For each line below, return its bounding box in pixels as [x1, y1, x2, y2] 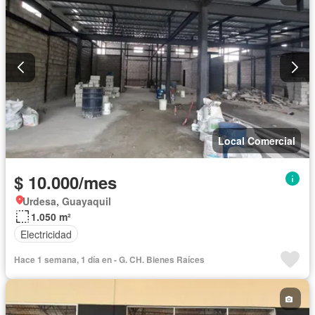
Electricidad [20, 226, 72, 241]
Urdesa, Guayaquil [22, 194, 111, 209]
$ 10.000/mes [14, 170, 117, 195]
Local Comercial [218, 134, 295, 148]
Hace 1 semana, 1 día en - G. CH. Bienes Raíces [14, 253, 205, 266]
